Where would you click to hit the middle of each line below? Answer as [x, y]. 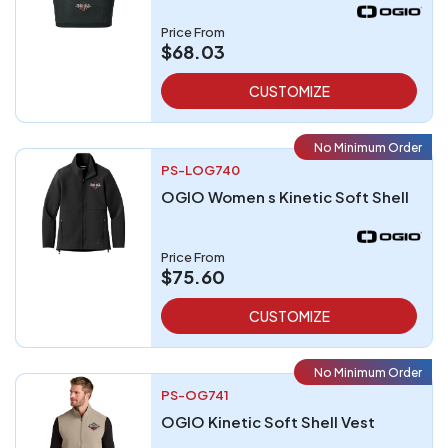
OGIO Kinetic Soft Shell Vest [268, 421]
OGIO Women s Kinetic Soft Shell [285, 196]
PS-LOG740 [200, 170]
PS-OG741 [195, 395]
